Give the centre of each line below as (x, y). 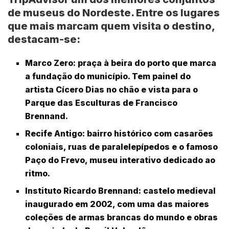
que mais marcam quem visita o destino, (111, 26)
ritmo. (38, 174)
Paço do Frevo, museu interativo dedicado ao (120, 160)
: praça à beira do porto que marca (145, 63)
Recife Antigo (54, 134)
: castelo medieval (177, 191)
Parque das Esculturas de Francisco (101, 103)
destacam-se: (44, 40)
